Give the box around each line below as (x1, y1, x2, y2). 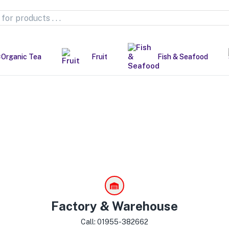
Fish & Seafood (157, 53, 208, 61)
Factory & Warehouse (51, 199, 178, 213)
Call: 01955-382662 (80, 218, 148, 226)
